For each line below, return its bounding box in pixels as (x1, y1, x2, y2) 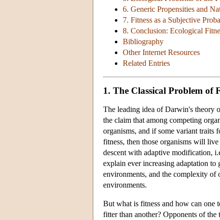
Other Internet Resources (123, 48, 200, 57)
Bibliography (123, 37, 164, 46)
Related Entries (123, 59, 170, 68)
